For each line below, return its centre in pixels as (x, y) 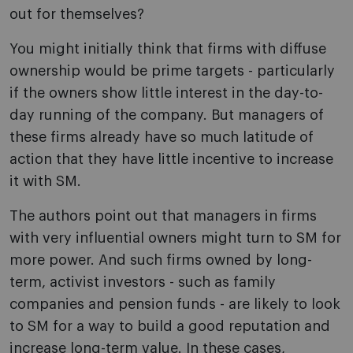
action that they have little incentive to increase (171, 160)
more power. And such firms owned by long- (161, 260)
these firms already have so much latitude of (162, 137)
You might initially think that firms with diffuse (168, 49)
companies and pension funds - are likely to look (175, 305)
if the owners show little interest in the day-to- (166, 93)
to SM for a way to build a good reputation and (170, 327)
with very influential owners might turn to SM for (175, 238)
